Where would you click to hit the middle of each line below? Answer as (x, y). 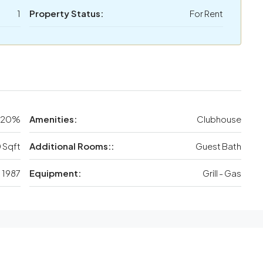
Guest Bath (218, 146)
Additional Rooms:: (72, 146)
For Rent (206, 14)
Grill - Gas (222, 173)
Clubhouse (219, 119)
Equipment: (55, 173)
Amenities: (53, 119)
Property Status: (66, 14)
